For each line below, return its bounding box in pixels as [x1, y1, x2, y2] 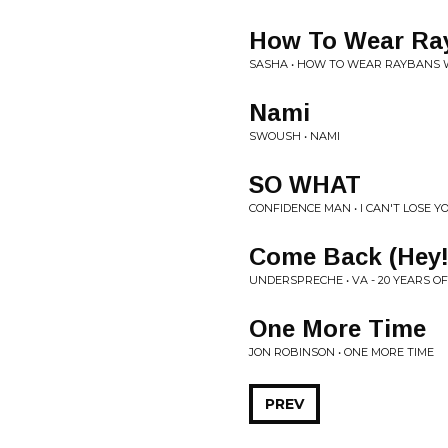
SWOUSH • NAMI [249, 129, 340, 143]
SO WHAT [249, 171, 361, 198]
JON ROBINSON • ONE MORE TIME [249, 345, 434, 359]
